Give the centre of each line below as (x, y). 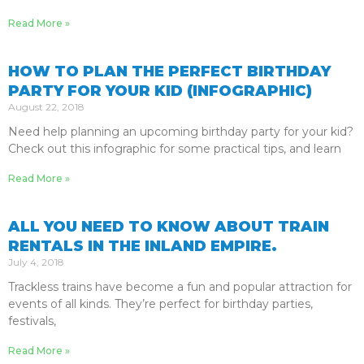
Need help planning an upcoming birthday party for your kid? (181, 132)
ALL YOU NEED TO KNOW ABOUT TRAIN (169, 227)
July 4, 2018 (36, 262)
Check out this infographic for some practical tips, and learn (175, 149)
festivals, (32, 321)
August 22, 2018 (46, 107)
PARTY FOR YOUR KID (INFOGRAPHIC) (160, 91)
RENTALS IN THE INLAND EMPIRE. (143, 246)
